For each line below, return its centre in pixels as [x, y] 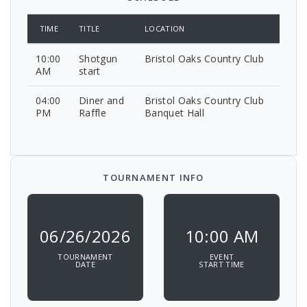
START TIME [222, 265]
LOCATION [165, 29]
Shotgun [98, 59]
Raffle [93, 113]
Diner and [101, 101]
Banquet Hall [174, 113]
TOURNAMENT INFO [153, 178]
